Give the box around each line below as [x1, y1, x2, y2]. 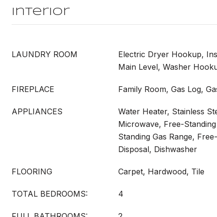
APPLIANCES [12, 107, 62, 116]
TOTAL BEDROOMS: [12, 189, 88, 199]
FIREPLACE [12, 84, 54, 94]
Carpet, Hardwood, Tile [118, 167, 204, 176]
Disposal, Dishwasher [118, 144, 197, 154]
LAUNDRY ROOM [12, 49, 77, 59]
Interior [12, 7, 70, 17]
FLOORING [12, 167, 52, 176]
